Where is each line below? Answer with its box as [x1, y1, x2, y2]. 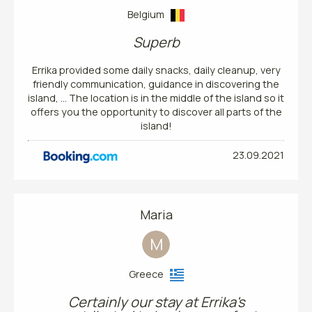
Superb [132, 32, 180, 52]
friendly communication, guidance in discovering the [33, 77, 279, 91]
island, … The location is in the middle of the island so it [28, 91, 284, 104]
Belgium [127, 7, 171, 21]
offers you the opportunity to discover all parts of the [30, 104, 282, 118]
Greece [128, 267, 170, 281]
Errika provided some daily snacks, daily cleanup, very [31, 63, 281, 77]
